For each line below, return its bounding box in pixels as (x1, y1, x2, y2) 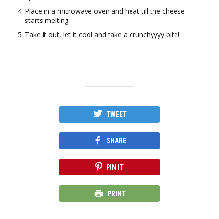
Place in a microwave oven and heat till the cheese (24, 6, 185, 16)
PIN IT (106, 163, 124, 172)
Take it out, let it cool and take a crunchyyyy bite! (24, 30, 179, 40)
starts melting (24, 16, 68, 25)
